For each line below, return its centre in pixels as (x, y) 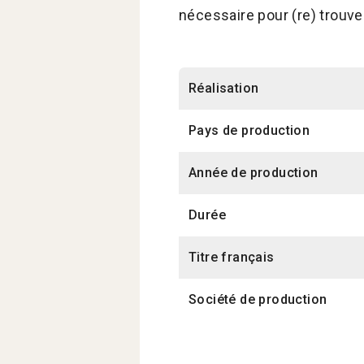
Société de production (258, 300)
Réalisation (224, 89)
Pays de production (249, 131)
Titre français (232, 258)
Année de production (253, 173)
